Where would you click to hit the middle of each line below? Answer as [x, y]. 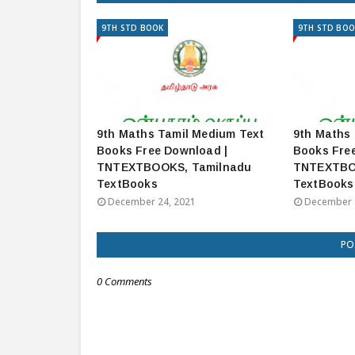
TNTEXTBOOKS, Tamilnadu [174, 167]
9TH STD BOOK [133, 28]
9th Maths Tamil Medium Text [181, 134]
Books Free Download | [162, 151]
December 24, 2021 [152, 202]
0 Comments [124, 281]
